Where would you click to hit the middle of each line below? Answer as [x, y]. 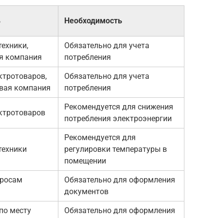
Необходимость [93, 20]
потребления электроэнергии [118, 118]
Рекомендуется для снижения [119, 107]
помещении [85, 161]
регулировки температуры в [116, 149]
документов [86, 191]
